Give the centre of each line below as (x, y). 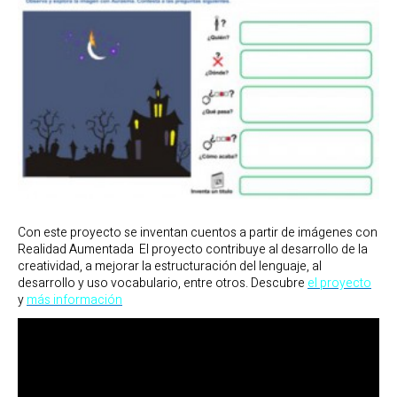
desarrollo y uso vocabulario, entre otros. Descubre (163, 283)
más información (74, 300)
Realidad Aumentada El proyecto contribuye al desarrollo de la (193, 249)
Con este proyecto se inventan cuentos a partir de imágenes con (198, 232)
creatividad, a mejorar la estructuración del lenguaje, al (170, 266)
